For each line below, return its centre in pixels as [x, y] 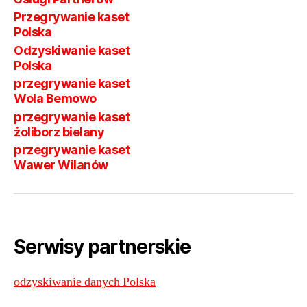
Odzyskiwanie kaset [72, 50]
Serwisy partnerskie [102, 247]
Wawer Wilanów [61, 165]
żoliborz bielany [59, 132]
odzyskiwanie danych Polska [85, 282]
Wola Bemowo [55, 99]
